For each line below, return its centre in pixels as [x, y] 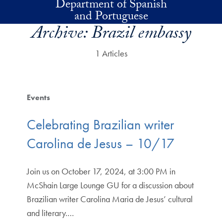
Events [38, 97]
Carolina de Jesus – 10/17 [100, 144]
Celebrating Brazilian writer [100, 125]
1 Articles [111, 53]
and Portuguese [111, 18]
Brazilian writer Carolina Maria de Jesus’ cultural [110, 199]
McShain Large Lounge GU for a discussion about [110, 185]
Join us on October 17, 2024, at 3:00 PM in [101, 171]
